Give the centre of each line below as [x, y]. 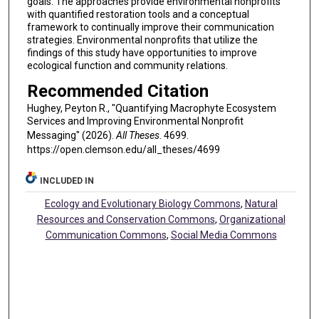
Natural [261, 204]
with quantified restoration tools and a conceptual [138, 15]
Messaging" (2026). [71, 135]
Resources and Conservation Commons [126, 220]
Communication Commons [106, 235]
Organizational [252, 220]
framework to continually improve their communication [150, 27]
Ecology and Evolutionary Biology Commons [142, 204]
